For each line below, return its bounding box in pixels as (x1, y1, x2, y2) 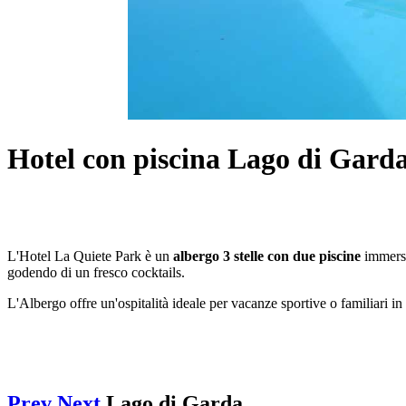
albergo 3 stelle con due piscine (173, 248, 361, 265)
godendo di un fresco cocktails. (7, 265, 185, 281)
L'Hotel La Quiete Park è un (7, 248, 173, 265)
